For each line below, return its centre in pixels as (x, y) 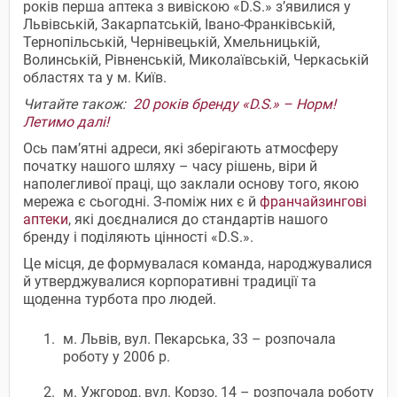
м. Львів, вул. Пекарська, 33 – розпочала (199, 339)
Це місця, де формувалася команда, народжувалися (198, 263)
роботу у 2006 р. (117, 356)
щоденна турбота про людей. (120, 299)
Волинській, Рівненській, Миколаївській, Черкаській (196, 59)
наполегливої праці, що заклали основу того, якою (191, 183)
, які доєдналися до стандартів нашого (198, 219)
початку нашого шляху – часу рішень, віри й (170, 166)
